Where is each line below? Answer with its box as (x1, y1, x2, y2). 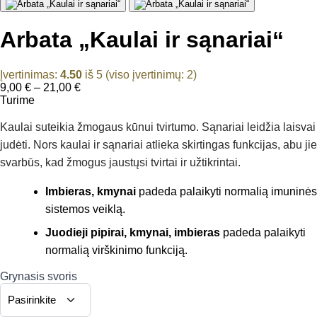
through (80, 118, 118, 131)
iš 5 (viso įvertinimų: (82, 68, 187, 81)
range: (80, 93, 112, 105)
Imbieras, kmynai (45, 185, 139, 197)
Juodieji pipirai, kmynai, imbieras (45, 226, 223, 238)
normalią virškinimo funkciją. (45, 243, 188, 256)
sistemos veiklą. (45, 202, 125, 215)
